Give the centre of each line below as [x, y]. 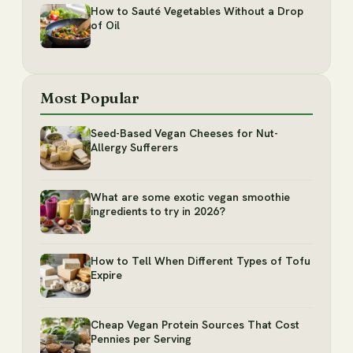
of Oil [105, 25]
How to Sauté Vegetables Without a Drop [197, 11]
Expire [106, 275]
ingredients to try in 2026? [158, 211]
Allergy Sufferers [134, 147]
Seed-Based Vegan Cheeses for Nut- [184, 133]
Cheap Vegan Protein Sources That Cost [195, 324]
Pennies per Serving [141, 338]
